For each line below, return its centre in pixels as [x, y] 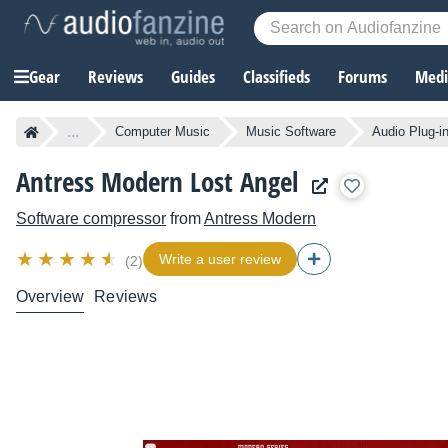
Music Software [291, 132]
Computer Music [162, 132]
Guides [193, 77]
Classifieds [276, 77]
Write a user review [220, 259]
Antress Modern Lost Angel [157, 182]
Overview [50, 297]
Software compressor [91, 219]
